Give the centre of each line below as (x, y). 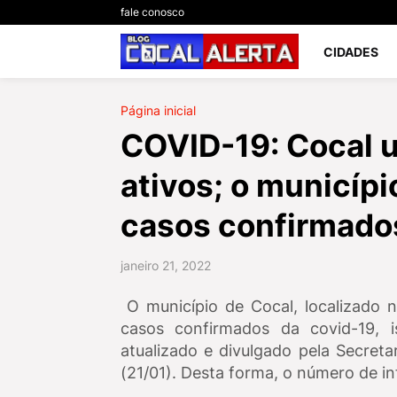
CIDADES (351, 51)
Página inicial (158, 110)
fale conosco (152, 12)
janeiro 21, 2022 (165, 265)
